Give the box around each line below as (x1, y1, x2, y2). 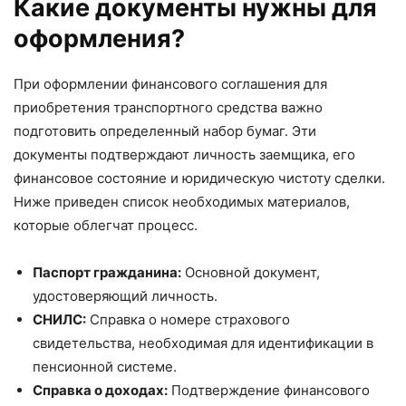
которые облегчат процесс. (14, 216, 198, 234)
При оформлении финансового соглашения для (14, 74, 327, 92)
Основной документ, (181, 263, 320, 281)
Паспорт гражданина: (33, 263, 181, 281)
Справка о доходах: (33, 381, 168, 399)
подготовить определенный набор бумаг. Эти (14, 121, 316, 140)
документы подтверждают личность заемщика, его (14, 145, 355, 163)
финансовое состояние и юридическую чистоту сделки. (14, 169, 385, 187)
